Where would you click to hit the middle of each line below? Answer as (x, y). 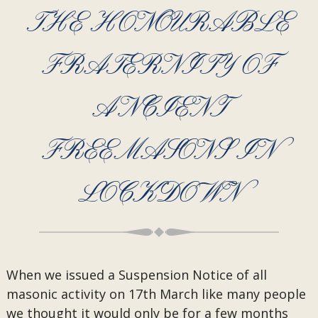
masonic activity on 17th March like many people (156, 294)
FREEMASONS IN (159, 152)
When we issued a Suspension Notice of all (136, 275)
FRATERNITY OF (159, 67)
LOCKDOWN (159, 194)
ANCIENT (159, 109)
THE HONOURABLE (159, 24)
